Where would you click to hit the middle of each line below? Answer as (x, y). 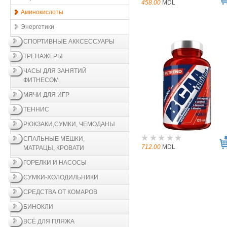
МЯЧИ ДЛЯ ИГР (46, 95)
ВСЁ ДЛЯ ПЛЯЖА (49, 221)
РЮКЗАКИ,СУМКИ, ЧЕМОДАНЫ (69, 124)
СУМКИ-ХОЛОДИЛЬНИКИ (61, 177)
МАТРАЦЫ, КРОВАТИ (54, 148)
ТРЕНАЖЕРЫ (43, 56)
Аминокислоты (42, 12)
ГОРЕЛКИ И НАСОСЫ (55, 163)
